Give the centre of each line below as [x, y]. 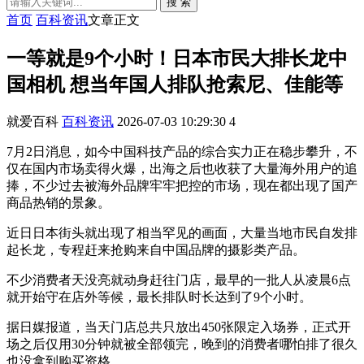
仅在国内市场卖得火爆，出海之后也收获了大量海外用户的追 [182, 168]
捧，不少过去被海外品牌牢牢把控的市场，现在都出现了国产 [182, 185]
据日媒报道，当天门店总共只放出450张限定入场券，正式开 [179, 327]
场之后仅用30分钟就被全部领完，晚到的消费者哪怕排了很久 [182, 344]
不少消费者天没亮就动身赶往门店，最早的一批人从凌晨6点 [179, 279]
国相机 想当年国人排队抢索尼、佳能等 [175, 84]
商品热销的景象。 [58, 202]
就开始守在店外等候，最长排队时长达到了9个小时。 [159, 297]
